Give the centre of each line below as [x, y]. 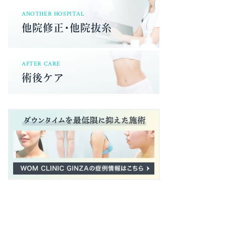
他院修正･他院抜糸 [67, 27]
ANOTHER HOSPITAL [53, 13]
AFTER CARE [41, 64]
